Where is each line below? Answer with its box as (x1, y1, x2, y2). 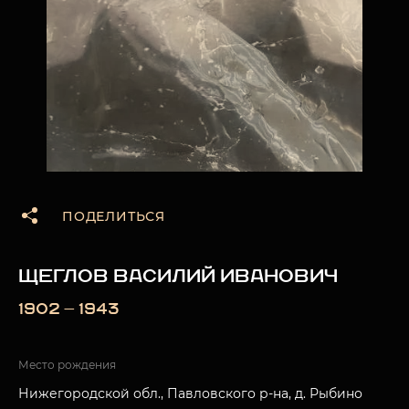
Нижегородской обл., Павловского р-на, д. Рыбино (18, 385, 362, 402)
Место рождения (18, 358, 116, 372)
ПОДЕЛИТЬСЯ (62, 208, 165, 225)
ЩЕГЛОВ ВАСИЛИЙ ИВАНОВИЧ (18, 264, 338, 288)
